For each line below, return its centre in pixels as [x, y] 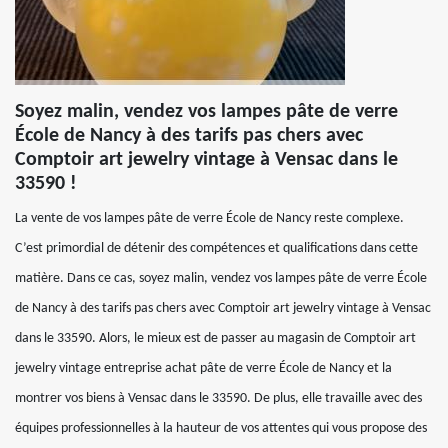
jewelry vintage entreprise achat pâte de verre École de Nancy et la [203, 368]
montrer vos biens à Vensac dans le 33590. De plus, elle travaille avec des [218, 398]
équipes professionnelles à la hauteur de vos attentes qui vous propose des [221, 428]
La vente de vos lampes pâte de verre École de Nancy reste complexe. [209, 218]
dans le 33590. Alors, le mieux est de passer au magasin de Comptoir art [215, 338]
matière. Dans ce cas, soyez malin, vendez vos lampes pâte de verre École [221, 278]
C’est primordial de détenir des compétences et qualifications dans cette [216, 248]
